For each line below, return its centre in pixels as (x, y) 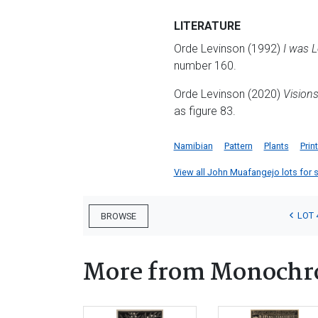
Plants (276, 146)
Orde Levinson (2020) (228, 94)
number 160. (205, 66)
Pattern (238, 146)
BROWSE (119, 216)
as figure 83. (204, 111)
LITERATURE (207, 26)
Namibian (193, 146)
